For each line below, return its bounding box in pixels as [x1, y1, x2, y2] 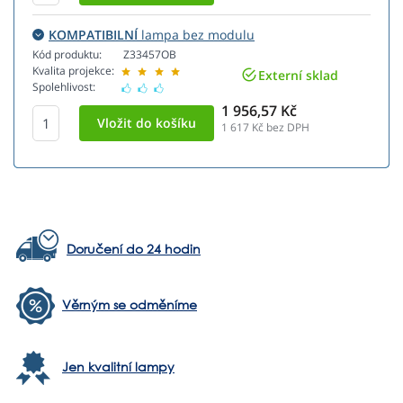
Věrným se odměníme [62, 296, 197, 314]
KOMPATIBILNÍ [49, 26, 138, 44]
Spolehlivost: [32, 79, 95, 95]
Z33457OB [123, 47, 176, 63]
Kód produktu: [32, 47, 102, 63]
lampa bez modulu [138, 26, 255, 44]
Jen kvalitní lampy [62, 358, 175, 376]
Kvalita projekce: [32, 63, 114, 79]
